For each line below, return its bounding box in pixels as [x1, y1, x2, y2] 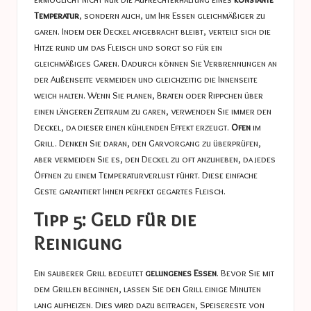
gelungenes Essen [145, 267, 217, 278]
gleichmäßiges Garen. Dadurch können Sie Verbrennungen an [34, 58, 277, 69]
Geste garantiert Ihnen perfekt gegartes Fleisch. [34, 185, 226, 197]
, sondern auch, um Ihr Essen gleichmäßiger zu [79, 10, 265, 22]
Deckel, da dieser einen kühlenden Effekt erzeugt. [34, 121, 231, 133]
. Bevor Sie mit [217, 267, 274, 278]
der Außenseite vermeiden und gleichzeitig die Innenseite [34, 74, 258, 85]
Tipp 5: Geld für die [34, 207, 196, 232]
